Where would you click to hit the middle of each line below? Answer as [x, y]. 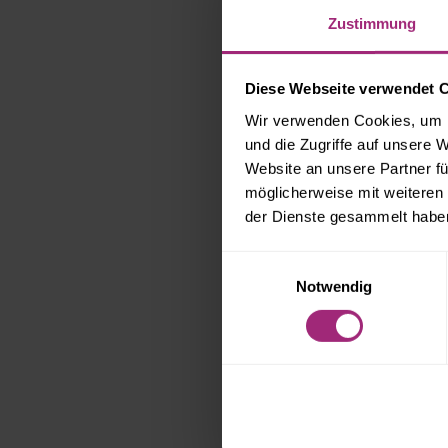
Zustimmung [372, 23]
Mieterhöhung [375, 220]
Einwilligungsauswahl [291, 262]
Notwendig [334, 286]
